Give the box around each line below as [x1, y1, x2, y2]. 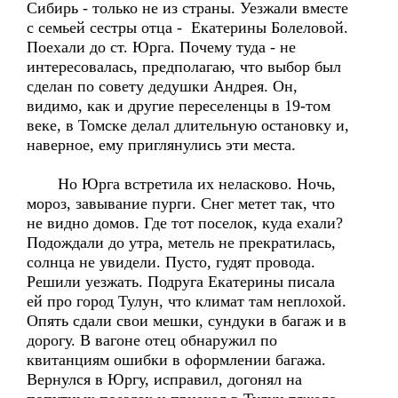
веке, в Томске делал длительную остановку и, [27, 116, 349, 134]
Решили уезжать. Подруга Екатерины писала [27, 273, 335, 291]
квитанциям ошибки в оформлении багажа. [27, 351, 326, 369]
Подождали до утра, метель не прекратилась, [27, 234, 336, 251]
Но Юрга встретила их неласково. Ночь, [27, 175, 336, 193]
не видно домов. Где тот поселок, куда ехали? [27, 214, 343, 232]
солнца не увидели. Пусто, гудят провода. [27, 253, 315, 271]
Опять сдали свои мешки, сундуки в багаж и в [27, 312, 346, 330]
